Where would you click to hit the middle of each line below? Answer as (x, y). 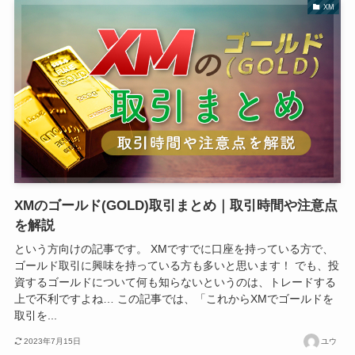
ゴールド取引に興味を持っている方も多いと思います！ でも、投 (176, 266)
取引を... (35, 316)
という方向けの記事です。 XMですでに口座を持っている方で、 (174, 249)
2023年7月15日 (53, 341)
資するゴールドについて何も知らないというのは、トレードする (175, 282)
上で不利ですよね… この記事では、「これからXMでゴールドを (174, 299)
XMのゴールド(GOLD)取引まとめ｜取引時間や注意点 (176, 205)
